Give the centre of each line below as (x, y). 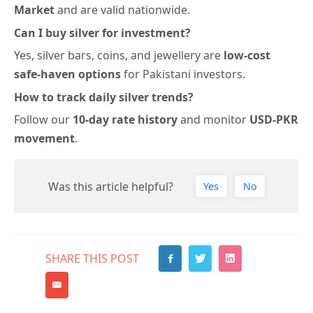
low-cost (247, 56)
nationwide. (158, 10)
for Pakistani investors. (183, 74)
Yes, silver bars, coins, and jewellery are (119, 56)
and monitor (213, 120)
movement (44, 139)
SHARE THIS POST (92, 259)
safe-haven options (67, 74)
